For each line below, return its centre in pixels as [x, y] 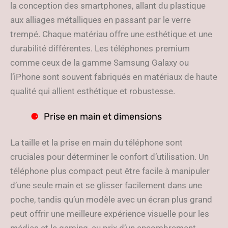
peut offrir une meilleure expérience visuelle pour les [110, 214]
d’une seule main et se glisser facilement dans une [106, 185]
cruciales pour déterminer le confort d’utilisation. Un [109, 157]
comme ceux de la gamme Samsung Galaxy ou [99, 63]
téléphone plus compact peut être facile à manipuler [110, 171]
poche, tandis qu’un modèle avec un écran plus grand [111, 199]
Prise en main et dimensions [103, 117]
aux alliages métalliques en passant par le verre [101, 20]
